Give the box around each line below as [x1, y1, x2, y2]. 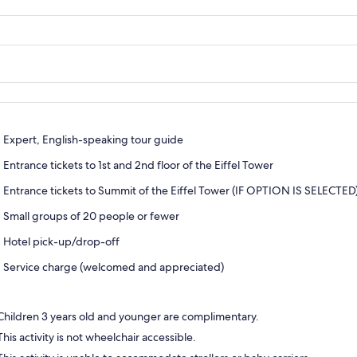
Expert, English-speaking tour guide [2, 132, 183, 147]
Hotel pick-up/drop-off [2, 234, 120, 249]
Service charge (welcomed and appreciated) [2, 260, 224, 275]
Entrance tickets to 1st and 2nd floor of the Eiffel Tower [2, 158, 273, 173]
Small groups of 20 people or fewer [2, 209, 179, 224]
